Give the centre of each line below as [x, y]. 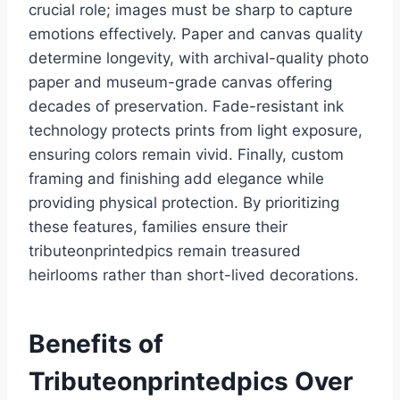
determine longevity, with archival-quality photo [199, 58]
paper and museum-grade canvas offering [180, 83]
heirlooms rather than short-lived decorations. [194, 275]
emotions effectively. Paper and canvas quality [196, 34]
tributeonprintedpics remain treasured [165, 251]
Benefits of [96, 344]
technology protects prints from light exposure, [196, 131]
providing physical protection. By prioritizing [184, 203]
